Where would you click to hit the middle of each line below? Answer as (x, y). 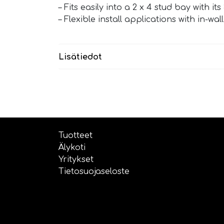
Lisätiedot (80, 57)
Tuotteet (75, 136)
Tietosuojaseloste (94, 172)
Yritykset (76, 160)
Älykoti (72, 148)
